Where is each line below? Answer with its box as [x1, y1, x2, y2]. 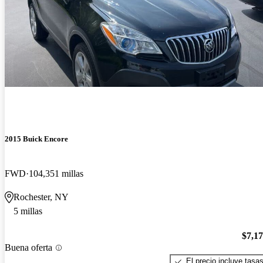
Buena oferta [5, 242, 52, 253]
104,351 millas [29, 168, 83, 178]
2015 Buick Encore [5, 134, 68, 143]
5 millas [14, 205, 42, 216]
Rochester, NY [14, 191, 69, 202]
